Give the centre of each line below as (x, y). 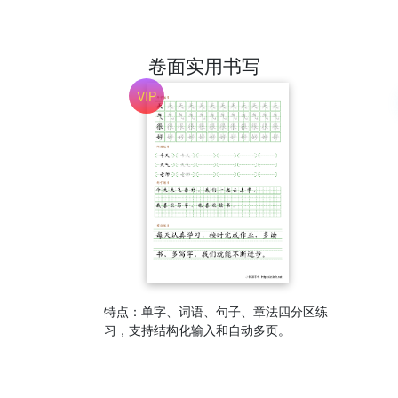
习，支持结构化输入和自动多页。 (197, 330)
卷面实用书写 (217, 65)
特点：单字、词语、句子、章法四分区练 (216, 311)
